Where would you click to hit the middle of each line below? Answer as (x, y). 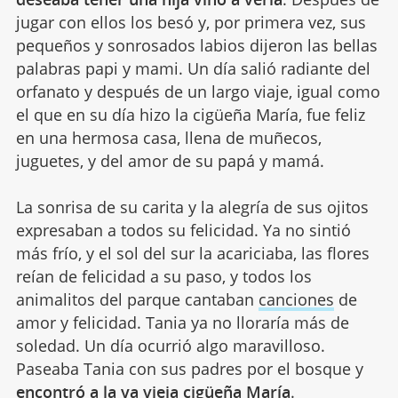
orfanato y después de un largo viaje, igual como (198, 91)
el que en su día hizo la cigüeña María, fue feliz (190, 114)
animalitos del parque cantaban (137, 299)
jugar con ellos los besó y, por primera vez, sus (191, 22)
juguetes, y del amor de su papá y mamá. (170, 160)
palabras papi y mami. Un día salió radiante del (193, 68)
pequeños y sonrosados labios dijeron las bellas (196, 45)
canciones (296, 299)
